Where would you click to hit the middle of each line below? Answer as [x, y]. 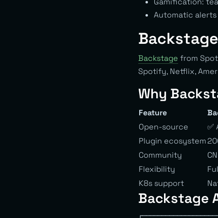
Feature [153, 112]
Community [160, 155]
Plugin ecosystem [173, 141]
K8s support [161, 183]
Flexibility [157, 169]
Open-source [163, 127]
